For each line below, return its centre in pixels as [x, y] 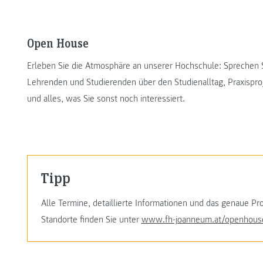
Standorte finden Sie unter [91, 220]
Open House [58, 43]
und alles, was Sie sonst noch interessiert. [106, 99]
